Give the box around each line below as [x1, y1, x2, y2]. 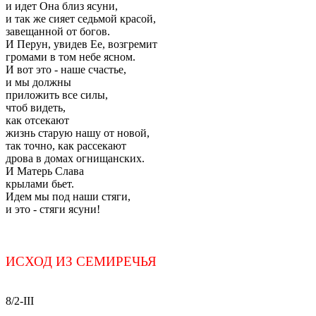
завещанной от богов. [6, 25, 110, 37]
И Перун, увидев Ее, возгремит [6, 38, 157, 50]
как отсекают [6, 114, 69, 126]
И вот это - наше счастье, [6, 63, 126, 75]
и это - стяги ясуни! [6, 203, 100, 215]
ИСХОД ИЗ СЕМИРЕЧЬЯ [6, 254, 157, 269]
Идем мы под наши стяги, [6, 190, 130, 202]
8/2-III [6, 295, 34, 307]
